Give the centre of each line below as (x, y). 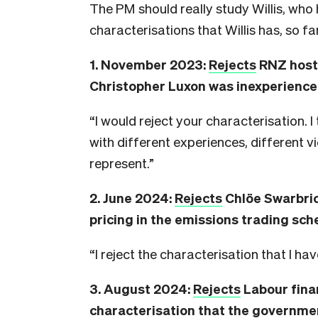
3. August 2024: (141, 288)
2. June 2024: (132, 197)
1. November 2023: (149, 64)
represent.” (122, 162)
